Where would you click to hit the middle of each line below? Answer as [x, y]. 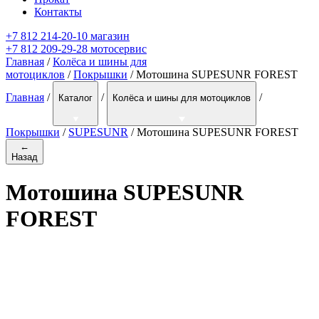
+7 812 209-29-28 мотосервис [76, 49]
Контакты [58, 12]
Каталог [75, 98]
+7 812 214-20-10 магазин [68, 36]
